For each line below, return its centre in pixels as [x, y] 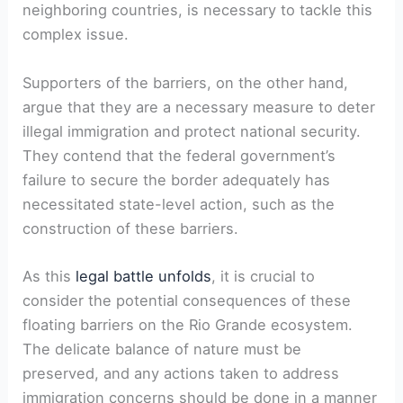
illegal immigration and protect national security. [192, 131]
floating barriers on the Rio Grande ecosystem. [188, 324]
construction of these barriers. [131, 228]
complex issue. [76, 35]
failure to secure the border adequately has [177, 179]
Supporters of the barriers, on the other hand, [186, 82]
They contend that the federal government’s [179, 155]
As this [49, 276]
